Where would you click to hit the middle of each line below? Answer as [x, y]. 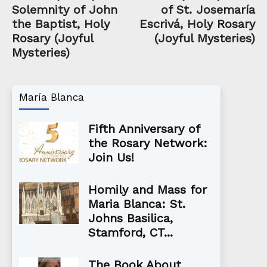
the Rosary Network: [148, 143]
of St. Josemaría [208, 10]
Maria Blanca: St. [137, 204]
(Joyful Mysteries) [205, 38]
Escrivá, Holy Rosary [197, 24]
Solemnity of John [65, 10]
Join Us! [111, 158]
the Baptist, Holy [61, 24]
